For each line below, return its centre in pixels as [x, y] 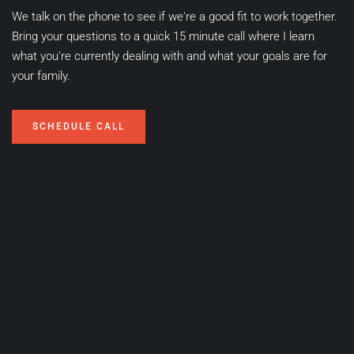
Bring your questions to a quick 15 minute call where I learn [163, 37]
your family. [41, 76]
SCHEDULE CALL [79, 127]
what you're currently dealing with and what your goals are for [169, 56]
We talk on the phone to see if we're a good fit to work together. [175, 17]
